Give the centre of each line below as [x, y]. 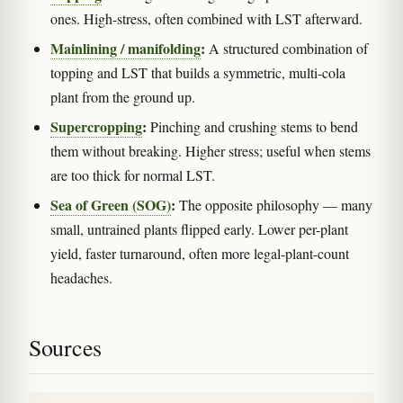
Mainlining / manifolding [125, 48]
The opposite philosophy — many [274, 204]
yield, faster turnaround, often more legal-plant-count [200, 253]
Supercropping [96, 126]
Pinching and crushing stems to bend [252, 126]
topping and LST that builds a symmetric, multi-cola [198, 72]
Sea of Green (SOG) [111, 204]
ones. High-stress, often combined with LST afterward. [206, 18]
